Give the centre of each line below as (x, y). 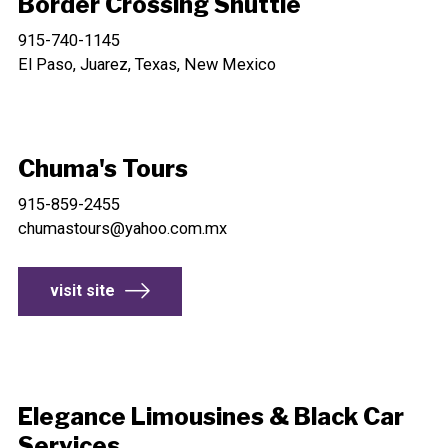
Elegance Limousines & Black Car (210, 417)
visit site (82, 291)
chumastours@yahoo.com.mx (122, 228)
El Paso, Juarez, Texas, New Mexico (146, 65)
